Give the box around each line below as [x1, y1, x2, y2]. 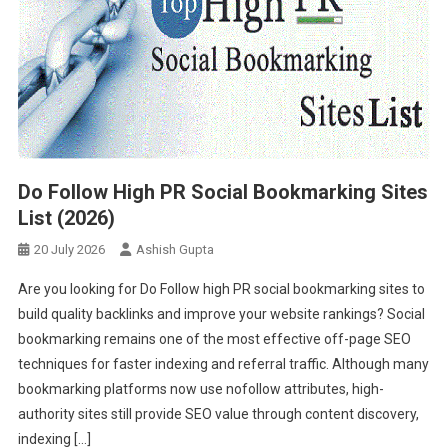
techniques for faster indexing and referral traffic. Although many [17, 355, 429, 372]
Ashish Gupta [135, 241, 214, 257]
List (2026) [17, 205, 115, 230]
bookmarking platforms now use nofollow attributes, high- [17, 380, 384, 397]
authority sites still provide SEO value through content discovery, [17, 405, 419, 422]
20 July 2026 [33, 241, 105, 257]
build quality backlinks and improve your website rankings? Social [17, 305, 425, 322]
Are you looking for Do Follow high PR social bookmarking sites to [17, 280, 425, 297]
